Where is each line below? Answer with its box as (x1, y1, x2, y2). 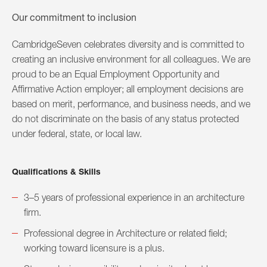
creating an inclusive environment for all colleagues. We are (12, 54, 250, 65)
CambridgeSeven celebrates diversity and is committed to (12, 39, 244, 50)
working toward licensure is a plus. (24, 243, 164, 254)
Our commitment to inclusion (12, 11, 136, 23)
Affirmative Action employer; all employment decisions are (12, 83, 243, 95)
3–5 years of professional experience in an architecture (24, 192, 244, 203)
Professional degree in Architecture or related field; (24, 228, 227, 239)
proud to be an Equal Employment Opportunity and (12, 69, 219, 80)
